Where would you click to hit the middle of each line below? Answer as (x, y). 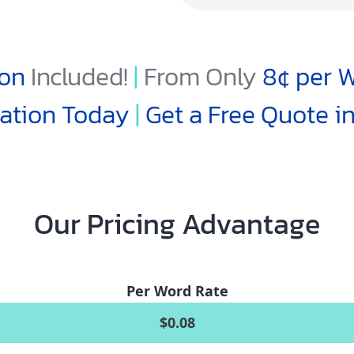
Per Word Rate (177, 291)
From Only (203, 77)
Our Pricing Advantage (177, 224)
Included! (79, 77)
